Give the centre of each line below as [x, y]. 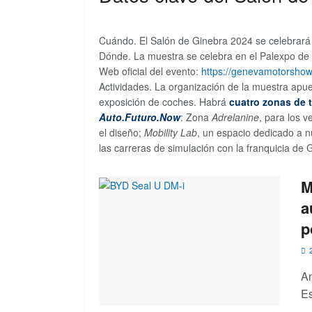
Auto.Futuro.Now [140, 117]
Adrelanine [235, 117]
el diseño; [122, 132]
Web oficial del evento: [150, 71]
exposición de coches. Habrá [164, 101]
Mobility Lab [171, 132]
